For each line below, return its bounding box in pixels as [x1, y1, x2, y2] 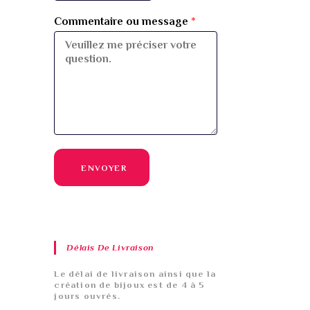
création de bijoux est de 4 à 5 [54, 280, 206, 290]
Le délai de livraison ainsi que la [54, 268, 217, 279]
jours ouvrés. [54, 291, 121, 301]
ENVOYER [81, 163, 127, 173]
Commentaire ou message [54, 15, 192, 28]
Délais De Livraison [66, 242, 154, 253]
